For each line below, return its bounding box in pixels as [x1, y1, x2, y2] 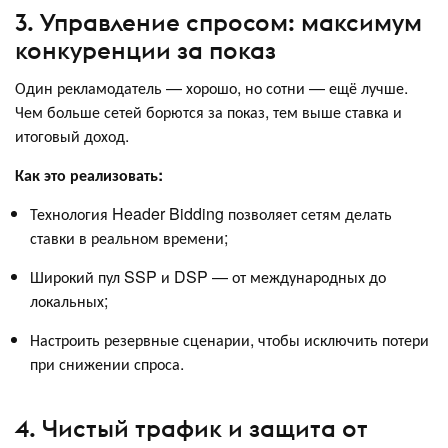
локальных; [30, 289, 108, 312]
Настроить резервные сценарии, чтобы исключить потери [30, 328, 429, 351]
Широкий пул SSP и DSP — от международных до [30, 265, 386, 288]
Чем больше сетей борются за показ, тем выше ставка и [15, 100, 402, 123]
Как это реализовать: [15, 163, 163, 186]
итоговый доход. [15, 124, 129, 147]
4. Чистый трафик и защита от [15, 412, 368, 443]
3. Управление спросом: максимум [15, 7, 422, 37]
